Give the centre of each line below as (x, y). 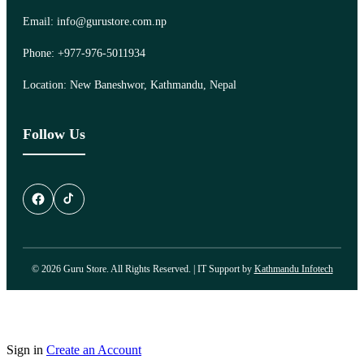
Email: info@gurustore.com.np (95, 21)
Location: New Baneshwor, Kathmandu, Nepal (130, 84)
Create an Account (94, 349)
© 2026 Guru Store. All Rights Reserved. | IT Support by (143, 269)
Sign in (25, 349)
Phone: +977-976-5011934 (84, 53)
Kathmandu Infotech (293, 269)
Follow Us (54, 134)
